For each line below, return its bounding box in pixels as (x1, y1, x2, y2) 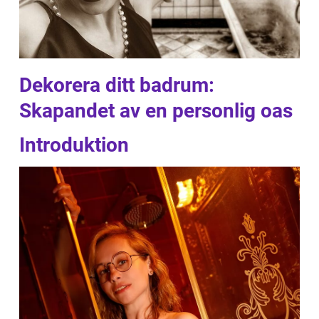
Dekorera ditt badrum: (19, 73, 214, 97)
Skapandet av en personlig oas (19, 99, 293, 122)
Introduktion (19, 133, 129, 157)
